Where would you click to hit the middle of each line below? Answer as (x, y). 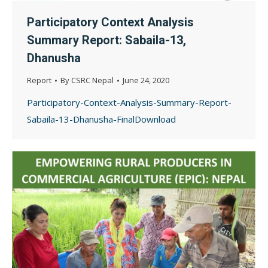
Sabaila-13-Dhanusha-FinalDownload (101, 119)
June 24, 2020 (146, 80)
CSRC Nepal (92, 80)
